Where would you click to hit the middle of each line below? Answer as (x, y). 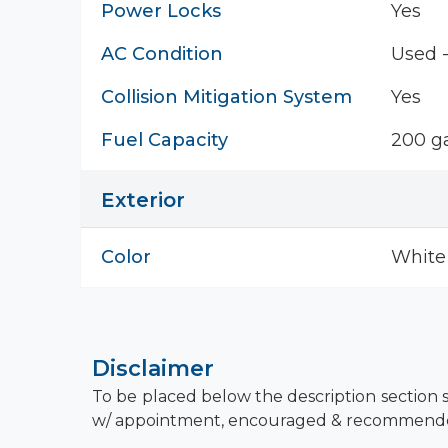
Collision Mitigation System (226, 97)
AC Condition (162, 54)
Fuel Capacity (164, 140)
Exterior (143, 200)
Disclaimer (153, 368)
